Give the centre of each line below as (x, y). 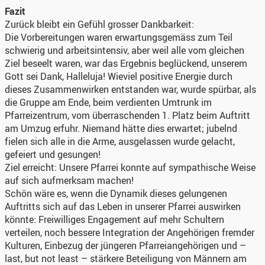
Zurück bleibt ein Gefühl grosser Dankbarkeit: (99, 24)
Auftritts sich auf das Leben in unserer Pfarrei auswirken (123, 206)
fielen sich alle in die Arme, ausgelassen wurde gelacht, (120, 141)
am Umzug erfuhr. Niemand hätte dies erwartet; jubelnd (121, 128)
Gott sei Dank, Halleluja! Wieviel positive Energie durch (119, 76)
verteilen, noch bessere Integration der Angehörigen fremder (130, 232)
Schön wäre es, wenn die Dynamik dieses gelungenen (116, 193)
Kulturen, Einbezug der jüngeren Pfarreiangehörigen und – (125, 245)
